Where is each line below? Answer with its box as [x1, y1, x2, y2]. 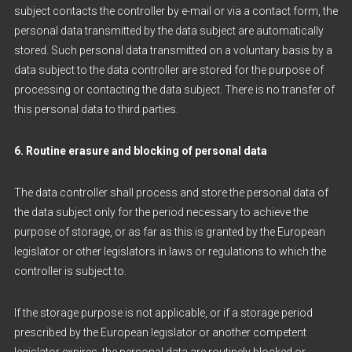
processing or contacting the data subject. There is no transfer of [13, 83, 335, 96]
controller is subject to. [13, 265, 126, 277]
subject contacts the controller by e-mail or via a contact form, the [13, 5, 338, 17]
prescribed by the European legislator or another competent [13, 326, 306, 339]
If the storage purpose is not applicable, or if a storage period [13, 306, 313, 319]
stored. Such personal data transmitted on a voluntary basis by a [13, 44, 332, 57]
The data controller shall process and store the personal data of [13, 186, 328, 199]
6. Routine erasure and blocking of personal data [13, 145, 267, 157]
